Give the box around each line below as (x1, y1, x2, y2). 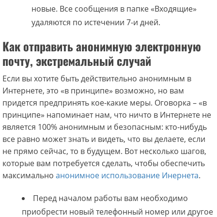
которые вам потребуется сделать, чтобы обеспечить (2, 158, 205, 169)
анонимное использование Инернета (56, 170, 199, 181)
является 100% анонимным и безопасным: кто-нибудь (2, 122, 207, 133)
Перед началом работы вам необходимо (33, 193, 188, 204)
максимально (2, 170, 56, 181)
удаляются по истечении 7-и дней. (31, 17, 160, 28)
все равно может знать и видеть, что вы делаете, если (2, 134, 205, 145)
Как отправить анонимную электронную (2, 37, 201, 55)
